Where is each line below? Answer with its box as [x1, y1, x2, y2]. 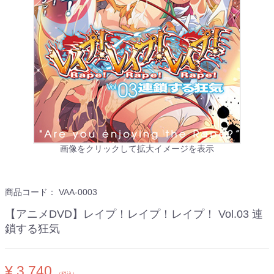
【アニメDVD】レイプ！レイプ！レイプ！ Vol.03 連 [5, 208, 263, 221]
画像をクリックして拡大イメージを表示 [60, 144, 214, 154]
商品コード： [5, 187, 59, 198]
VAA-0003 [59, 187, 97, 198]
